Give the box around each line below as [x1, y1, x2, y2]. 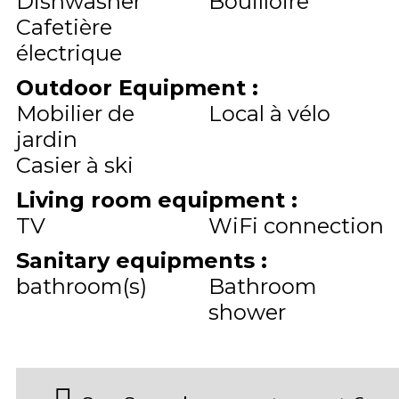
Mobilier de [16, 101, 134, 126]
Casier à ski [16, 152, 134, 178]
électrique [16, 40, 122, 66]
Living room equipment [16, 187, 291, 213]
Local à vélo [208, 101, 330, 126]
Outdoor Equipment [16, 75, 252, 101]
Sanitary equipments [16, 248, 261, 273]
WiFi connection [208, 213, 384, 239]
